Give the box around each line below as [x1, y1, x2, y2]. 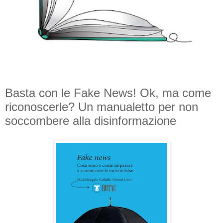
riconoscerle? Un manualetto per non [5, 100, 198, 114]
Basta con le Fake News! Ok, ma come [5, 86, 211, 100]
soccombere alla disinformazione [5, 114, 176, 128]
